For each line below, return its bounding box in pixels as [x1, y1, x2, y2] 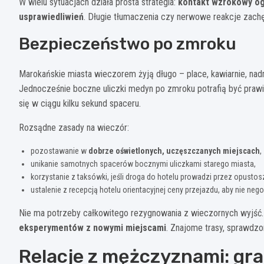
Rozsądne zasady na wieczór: [19, 121, 129, 133]
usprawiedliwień [19, 11, 84, 22]
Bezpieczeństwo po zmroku [19, 34, 236, 54]
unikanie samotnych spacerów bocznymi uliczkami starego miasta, [31, 159, 256, 169]
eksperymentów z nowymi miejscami [19, 222, 166, 233]
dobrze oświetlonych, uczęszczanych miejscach [88, 146, 260, 156]
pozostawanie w [31, 146, 88, 156]
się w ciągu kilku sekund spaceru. [19, 97, 141, 109]
